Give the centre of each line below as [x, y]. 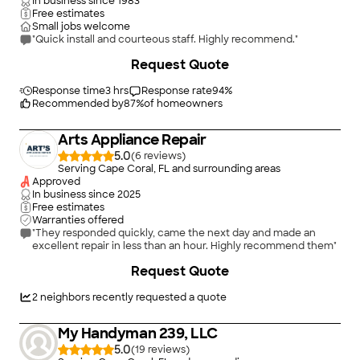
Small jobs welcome [81, 27]
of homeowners [183, 104]
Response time [69, 91]
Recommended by [78, 104]
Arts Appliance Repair [132, 140]
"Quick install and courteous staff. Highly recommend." [165, 39]
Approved [56, 182]
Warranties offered [78, 220]
